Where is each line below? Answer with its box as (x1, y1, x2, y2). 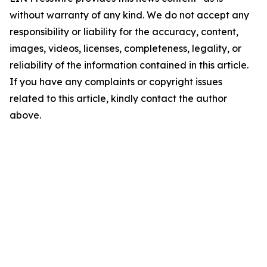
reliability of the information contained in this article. (10, 59, 249, 72)
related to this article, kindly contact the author (10, 92, 227, 105)
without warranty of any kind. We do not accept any (10, 9, 249, 21)
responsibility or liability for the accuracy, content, (10, 26, 238, 38)
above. (10, 109, 41, 122)
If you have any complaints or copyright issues (10, 76, 222, 88)
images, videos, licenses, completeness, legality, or (10, 42, 241, 55)
